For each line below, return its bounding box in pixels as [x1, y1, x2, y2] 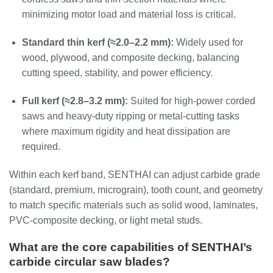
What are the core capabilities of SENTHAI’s [9, 241, 252, 254]
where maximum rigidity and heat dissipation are [21, 126, 230, 136]
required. [21, 141, 60, 152]
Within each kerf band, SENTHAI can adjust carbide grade [9, 169, 260, 180]
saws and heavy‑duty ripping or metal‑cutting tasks [21, 110, 239, 121]
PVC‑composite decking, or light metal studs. [9, 214, 202, 225]
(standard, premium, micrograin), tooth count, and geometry [9, 184, 263, 195]
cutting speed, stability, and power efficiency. [21, 67, 213, 78]
